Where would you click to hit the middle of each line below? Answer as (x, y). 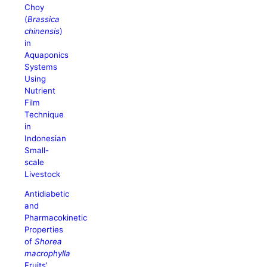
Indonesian (46, 138)
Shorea (49, 241)
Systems (41, 66)
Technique (44, 114)
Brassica (44, 19)
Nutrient (40, 90)
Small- (37, 150)
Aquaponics (47, 55)
